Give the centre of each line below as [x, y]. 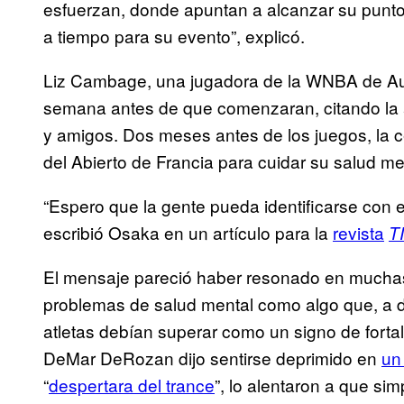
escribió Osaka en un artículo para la [188, 233]
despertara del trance [132, 385]
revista [358, 233]
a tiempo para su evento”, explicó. [174, 36]
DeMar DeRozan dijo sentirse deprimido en [212, 358]
